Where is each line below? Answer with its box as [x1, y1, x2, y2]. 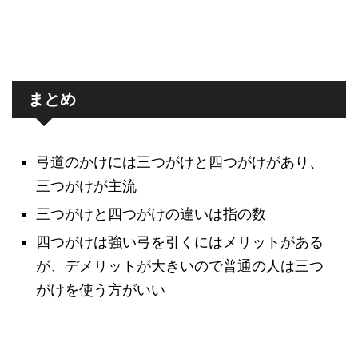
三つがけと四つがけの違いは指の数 [36, 205, 266, 223]
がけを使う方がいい [36, 281, 165, 299]
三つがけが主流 [36, 177, 137, 195]
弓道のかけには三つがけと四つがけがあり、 [36, 153, 324, 171]
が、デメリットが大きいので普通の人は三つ [36, 257, 324, 275]
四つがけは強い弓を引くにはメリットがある [36, 233, 324, 251]
